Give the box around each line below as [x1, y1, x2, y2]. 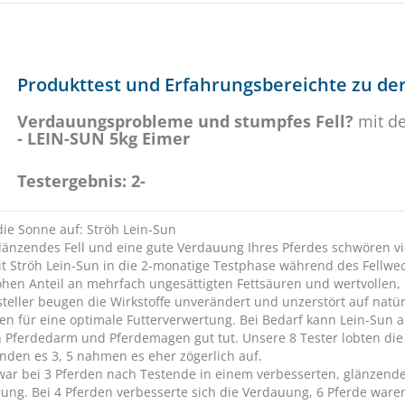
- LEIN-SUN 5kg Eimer [17, 127, 190, 149]
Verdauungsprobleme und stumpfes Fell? [17, 110, 353, 132]
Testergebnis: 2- [17, 170, 146, 192]
